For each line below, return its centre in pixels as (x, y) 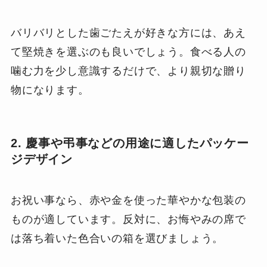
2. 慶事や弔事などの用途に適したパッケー (130, 143)
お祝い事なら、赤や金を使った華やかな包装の (128, 200)
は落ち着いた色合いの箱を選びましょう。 (117, 238)
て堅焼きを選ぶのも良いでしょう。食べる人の (128, 52)
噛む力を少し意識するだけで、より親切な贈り (128, 71)
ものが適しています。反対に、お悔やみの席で (128, 219)
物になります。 (50, 90)
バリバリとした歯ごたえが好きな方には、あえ (128, 33)
